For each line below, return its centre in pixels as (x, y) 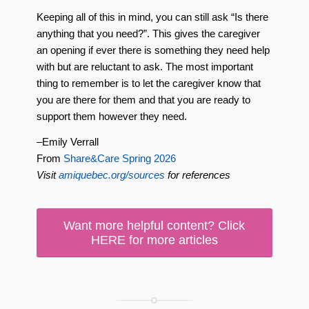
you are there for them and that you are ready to (143, 100)
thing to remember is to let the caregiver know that (148, 83)
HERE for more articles (154, 240)
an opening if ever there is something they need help (153, 50)
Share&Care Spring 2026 (119, 158)
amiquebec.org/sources (111, 175)
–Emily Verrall (67, 142)
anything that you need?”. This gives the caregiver (148, 34)
